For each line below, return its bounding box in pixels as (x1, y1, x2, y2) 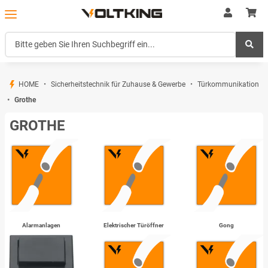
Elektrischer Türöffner (103, 222, 165, 229)
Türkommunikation (197, 80, 260, 89)
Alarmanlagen (22, 222, 61, 229)
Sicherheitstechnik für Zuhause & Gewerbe (51, 80, 186, 89)
